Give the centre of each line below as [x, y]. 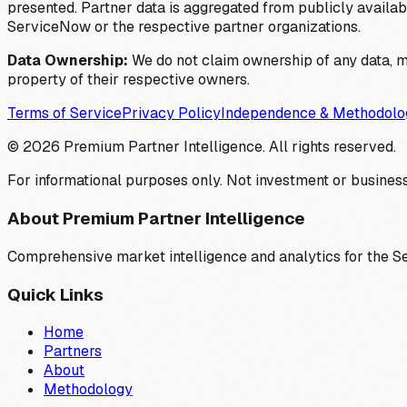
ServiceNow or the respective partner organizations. [184, 27]
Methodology [88, 390]
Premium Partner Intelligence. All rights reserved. [228, 147]
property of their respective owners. [129, 80]
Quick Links [55, 294]
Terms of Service [65, 114]
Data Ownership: [68, 61]
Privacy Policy [171, 114]
